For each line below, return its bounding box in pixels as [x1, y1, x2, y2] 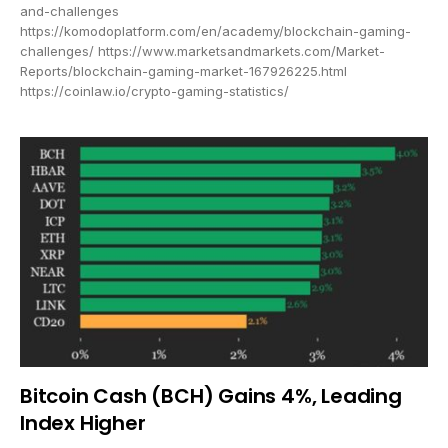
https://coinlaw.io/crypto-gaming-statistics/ [20, 83, 289, 100]
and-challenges [20, 3, 119, 20]
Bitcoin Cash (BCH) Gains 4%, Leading [20, 381, 402, 410]
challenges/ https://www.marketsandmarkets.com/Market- [20, 43, 385, 60]
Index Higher [20, 408, 146, 437]
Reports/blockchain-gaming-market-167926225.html [20, 63, 347, 80]
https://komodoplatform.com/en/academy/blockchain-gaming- [20, 23, 411, 40]
